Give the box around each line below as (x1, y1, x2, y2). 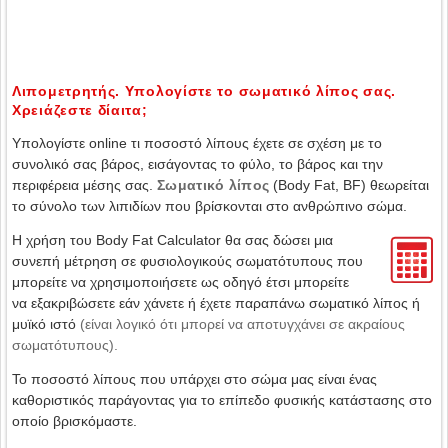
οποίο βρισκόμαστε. (12, 413, 137, 429)
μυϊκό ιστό (12, 316, 80, 332)
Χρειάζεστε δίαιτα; (12, 102, 148, 118)
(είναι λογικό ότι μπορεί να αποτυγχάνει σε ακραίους (80, 316, 405, 332)
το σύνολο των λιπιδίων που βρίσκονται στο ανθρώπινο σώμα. (12, 198, 407, 214)
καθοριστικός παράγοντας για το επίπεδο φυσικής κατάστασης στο (12, 392, 432, 408)
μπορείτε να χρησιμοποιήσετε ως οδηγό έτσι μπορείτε (12, 274, 349, 290)
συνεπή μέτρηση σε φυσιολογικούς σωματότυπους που (12, 253, 363, 269)
